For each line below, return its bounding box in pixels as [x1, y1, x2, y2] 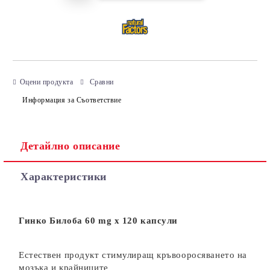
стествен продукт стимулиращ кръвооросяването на [24, 250, 247, 260]
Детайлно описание [20, 140, 121, 152]
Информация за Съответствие [22, 95, 122, 104]
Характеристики [20, 171, 107, 183]
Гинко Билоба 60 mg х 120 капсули [19, 216, 178, 225]
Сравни [89, 77, 114, 86]
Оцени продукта [19, 77, 74, 86]
